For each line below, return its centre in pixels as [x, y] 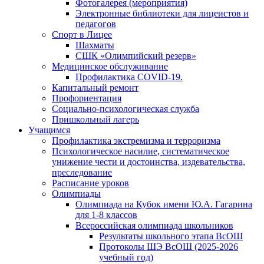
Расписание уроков [90, 183]
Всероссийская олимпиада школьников [154, 226]
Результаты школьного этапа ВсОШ [171, 236]
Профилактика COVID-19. [129, 77]
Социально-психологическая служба [126, 109]
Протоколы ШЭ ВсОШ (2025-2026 [169, 247]
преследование [82, 173]
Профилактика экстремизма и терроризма [136, 141]
